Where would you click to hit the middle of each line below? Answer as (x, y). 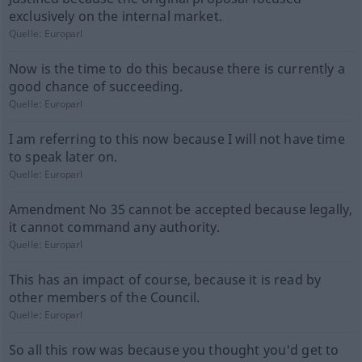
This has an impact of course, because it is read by (165, 280)
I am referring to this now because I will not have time (177, 139)
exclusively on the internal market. (115, 16)
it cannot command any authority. (114, 227)
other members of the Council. (104, 297)
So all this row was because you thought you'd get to (174, 350)
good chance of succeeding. (96, 86)
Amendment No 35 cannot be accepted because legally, (181, 209)
